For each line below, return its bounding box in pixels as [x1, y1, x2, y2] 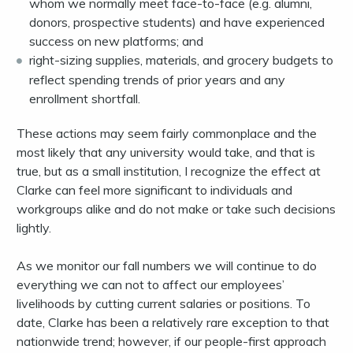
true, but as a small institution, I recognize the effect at [17, 163, 321, 180]
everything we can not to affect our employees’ [17, 277, 284, 293]
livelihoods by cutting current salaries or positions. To [17, 295, 310, 312]
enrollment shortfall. [29, 91, 140, 107]
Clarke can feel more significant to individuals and [17, 182, 292, 199]
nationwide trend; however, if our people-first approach [17, 333, 326, 350]
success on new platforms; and [29, 33, 203, 50]
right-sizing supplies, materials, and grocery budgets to [29, 52, 333, 69]
